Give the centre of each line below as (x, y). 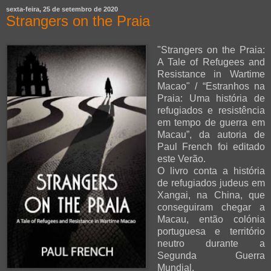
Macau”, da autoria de (211, 135)
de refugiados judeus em (211, 183)
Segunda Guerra (211, 256)
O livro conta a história (211, 171)
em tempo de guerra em (211, 123)
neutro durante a (211, 244)
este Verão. (181, 159)
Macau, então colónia (211, 220)
